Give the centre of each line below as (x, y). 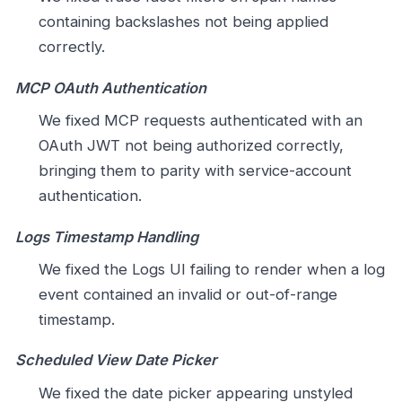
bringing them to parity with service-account (195, 171)
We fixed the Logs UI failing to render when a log (211, 270)
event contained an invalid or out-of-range (188, 295)
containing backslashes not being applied (183, 22)
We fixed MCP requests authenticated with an (200, 121)
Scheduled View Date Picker (116, 360)
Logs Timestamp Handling (107, 236)
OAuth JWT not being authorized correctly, (191, 146)
